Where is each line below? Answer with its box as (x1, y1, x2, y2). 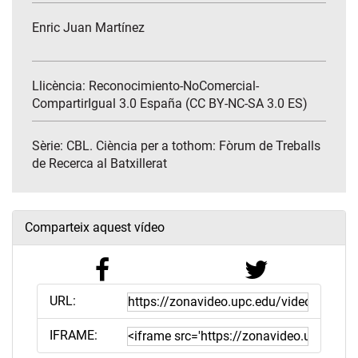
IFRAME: (50, 328, 97, 344)
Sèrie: (32, 138, 66, 154)
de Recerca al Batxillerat (32, 156, 167, 172)
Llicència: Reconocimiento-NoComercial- (32, 78, 259, 94)
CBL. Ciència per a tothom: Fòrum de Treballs (66, 138, 320, 154)
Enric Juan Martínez (32, 20, 145, 36)
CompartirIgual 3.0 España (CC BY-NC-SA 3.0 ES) (32, 96, 308, 112)
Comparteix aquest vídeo (25, 220, 165, 236)
